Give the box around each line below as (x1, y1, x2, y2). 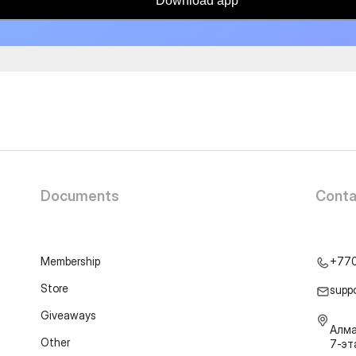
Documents (40, 188, 119, 204)
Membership (40, 254, 100, 268)
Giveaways (40, 308, 96, 322)
